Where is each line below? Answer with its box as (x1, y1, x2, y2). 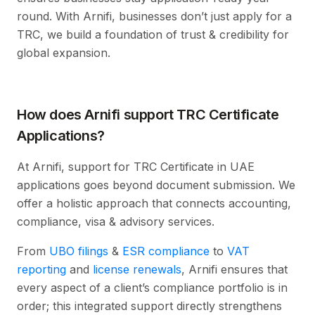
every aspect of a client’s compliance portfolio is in (17, 280, 288, 295)
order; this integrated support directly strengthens (17, 298, 282, 313)
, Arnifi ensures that (181, 262, 288, 276)
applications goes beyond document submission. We (17, 177, 295, 192)
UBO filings (49, 243, 108, 258)
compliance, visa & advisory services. (17, 214, 214, 229)
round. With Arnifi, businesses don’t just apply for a (17, 8, 292, 23)
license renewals (93, 262, 181, 276)
